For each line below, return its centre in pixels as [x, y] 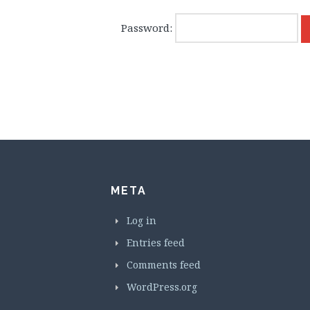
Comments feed [164, 265]
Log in [142, 220]
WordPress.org [162, 287]
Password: [148, 28]
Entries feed [156, 243]
